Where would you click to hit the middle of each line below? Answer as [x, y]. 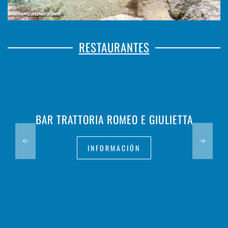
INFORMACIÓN [114, 148]
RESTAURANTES [114, 48]
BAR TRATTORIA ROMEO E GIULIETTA [114, 120]
